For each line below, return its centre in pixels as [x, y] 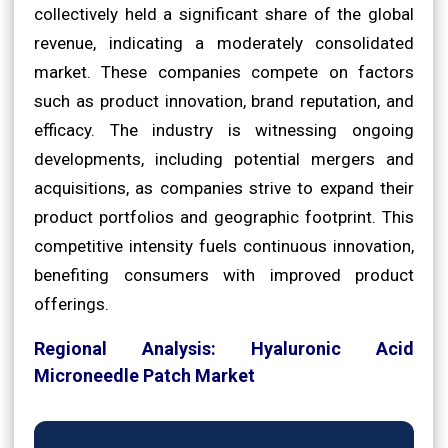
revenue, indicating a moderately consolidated [224, 42]
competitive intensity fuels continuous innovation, [224, 245]
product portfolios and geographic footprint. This [224, 216]
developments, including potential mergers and [224, 158]
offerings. [71, 303]
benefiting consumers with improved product [224, 274]
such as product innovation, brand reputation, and [224, 100]
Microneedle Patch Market [144, 375]
